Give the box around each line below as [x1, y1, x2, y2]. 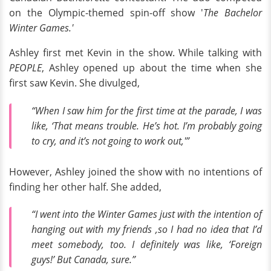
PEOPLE [9, 61, 42, 75]
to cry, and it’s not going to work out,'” [31, 134, 189, 148]
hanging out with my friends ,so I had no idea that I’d [31, 223, 262, 237]
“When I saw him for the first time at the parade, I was [31, 104, 262, 118]
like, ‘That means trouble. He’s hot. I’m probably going [31, 119, 262, 133]
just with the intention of [157, 207, 263, 221]
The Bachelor [203, 6, 263, 20]
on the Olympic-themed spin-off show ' [9, 6, 204, 20]
